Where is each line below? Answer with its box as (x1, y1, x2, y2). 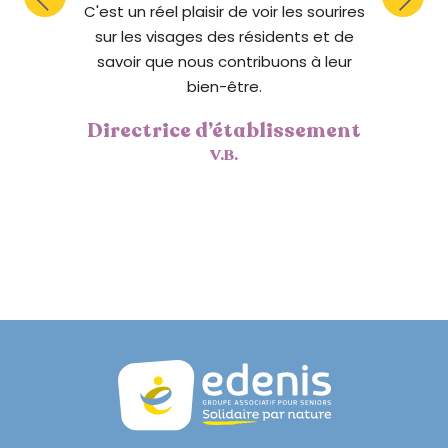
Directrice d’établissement (87, 116, 361, 144)
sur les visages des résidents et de (94, 25, 354, 47)
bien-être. (186, 75, 262, 97)
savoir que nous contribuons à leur (96, 50, 352, 72)
